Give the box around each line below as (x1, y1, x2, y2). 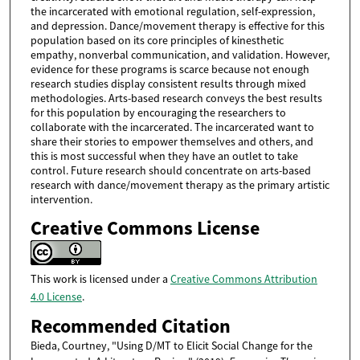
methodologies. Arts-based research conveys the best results (30, 90, 322, 105)
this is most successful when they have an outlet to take (30, 148, 298, 163)
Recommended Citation (30, 313, 231, 340)
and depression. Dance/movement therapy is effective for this (30, 18, 325, 33)
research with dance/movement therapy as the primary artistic (30, 177, 329, 192)
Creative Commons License (30, 215, 260, 241)
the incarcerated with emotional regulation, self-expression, (30, 3, 315, 18)
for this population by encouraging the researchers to (30, 104, 286, 120)
